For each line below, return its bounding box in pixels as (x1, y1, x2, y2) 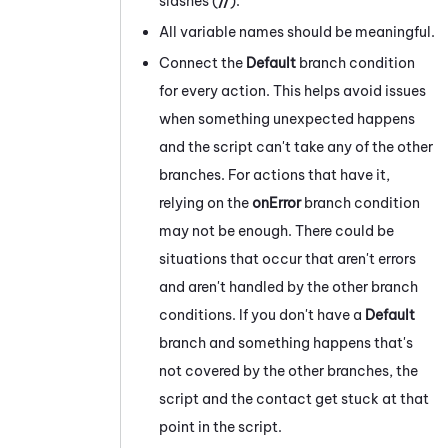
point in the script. (159, 417, 282, 436)
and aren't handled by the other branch (159, 277, 418, 296)
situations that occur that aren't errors (159, 249, 416, 268)
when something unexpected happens (159, 109, 415, 128)
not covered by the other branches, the (159, 361, 418, 380)
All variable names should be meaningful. (159, 22, 435, 41)
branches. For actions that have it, (159, 165, 390, 184)
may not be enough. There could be (159, 221, 394, 240)
